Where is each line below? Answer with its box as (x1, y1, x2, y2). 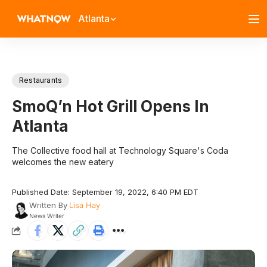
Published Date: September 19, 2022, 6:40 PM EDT (12, 187, 198, 197)
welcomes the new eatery (12, 157, 114, 167)
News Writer (29, 212, 64, 219)
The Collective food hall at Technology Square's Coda (12, 145, 228, 156)
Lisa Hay (69, 200, 100, 210)
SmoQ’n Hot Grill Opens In (12, 97, 209, 116)
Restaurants (19, 76, 63, 85)
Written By (29, 200, 67, 210)
